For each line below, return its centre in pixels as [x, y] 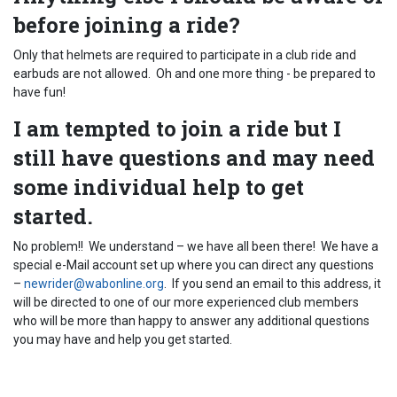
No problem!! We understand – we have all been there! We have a [196, 246]
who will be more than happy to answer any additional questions [191, 321]
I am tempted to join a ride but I [177, 128]
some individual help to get [159, 187]
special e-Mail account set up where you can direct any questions [194, 265]
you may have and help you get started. [124, 339]
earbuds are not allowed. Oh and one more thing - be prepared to [195, 74]
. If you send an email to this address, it [272, 284]
